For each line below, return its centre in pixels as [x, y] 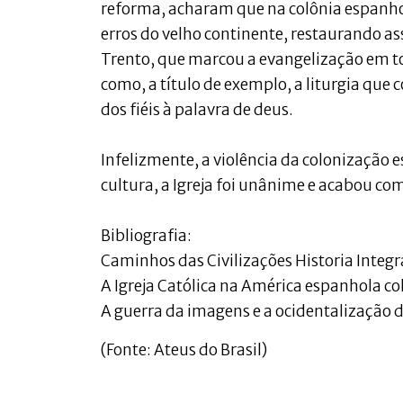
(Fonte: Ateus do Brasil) [184, 349]
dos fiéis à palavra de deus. [197, 110]
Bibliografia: [146, 236]
